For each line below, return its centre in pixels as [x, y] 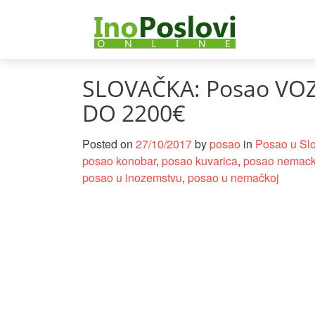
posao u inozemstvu [132, 177]
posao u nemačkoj [233, 177]
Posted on [109, 143]
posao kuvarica [200, 160]
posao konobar [119, 160]
